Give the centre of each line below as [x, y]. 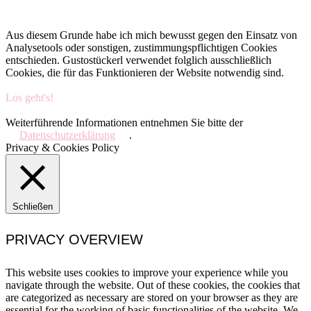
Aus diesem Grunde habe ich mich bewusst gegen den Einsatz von [151, 35]
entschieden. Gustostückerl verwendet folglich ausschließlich [138, 60]
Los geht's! [30, 97]
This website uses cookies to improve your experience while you [147, 272]
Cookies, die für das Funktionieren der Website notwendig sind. [145, 72]
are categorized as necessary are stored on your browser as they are [152, 297]
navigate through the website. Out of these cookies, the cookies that [153, 285]
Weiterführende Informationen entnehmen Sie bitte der [124, 122]
